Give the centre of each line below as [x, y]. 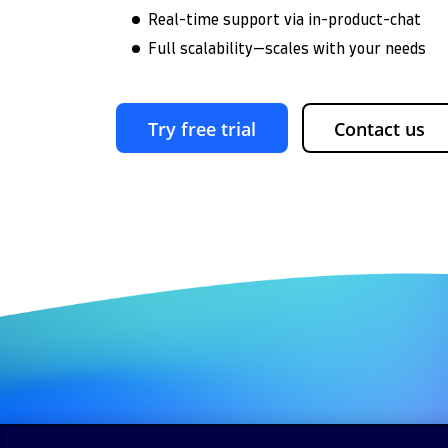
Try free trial [202, 129]
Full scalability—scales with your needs [287, 49]
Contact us [379, 129]
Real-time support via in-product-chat [284, 20]
